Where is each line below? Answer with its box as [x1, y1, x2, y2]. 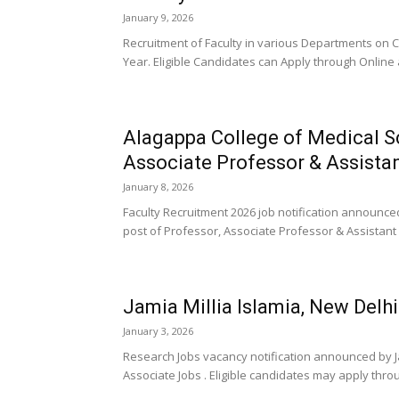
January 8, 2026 [123, 180, 193, 193]
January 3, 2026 [123, 324, 193, 338]
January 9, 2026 [123, 11, 193, 24]
